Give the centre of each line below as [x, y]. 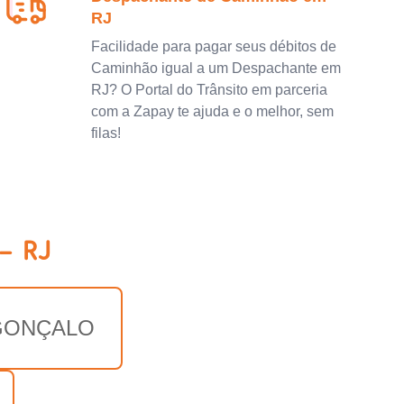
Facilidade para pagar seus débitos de [214, 46]
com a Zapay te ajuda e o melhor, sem [213, 111]
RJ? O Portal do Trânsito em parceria [210, 89]
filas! [106, 133]
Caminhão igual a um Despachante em [216, 68]
